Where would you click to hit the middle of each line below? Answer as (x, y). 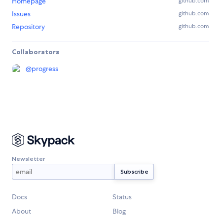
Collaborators (36, 52)
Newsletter (28, 158)
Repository (28, 27)
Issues (21, 14)
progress (45, 69)
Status (122, 197)
